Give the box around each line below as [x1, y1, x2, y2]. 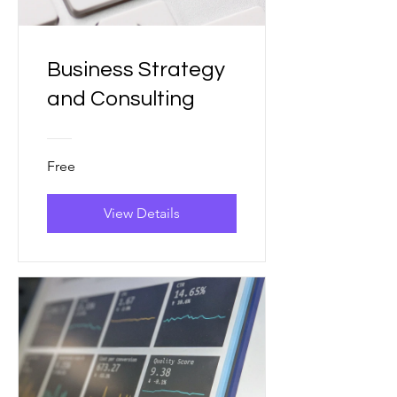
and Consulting [47, 88, 195, 111]
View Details [104, 205, 180, 222]
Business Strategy [47, 58, 225, 82]
